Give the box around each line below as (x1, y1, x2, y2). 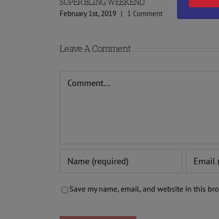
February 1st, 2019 (60, 9, 116, 19)
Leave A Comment (60, 44, 131, 54)
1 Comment (127, 9, 163, 19)
